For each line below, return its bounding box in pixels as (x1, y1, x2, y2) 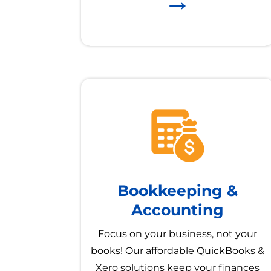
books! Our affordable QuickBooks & (91, 245, 265, 257)
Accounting (131, 201, 224, 220)
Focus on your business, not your (98, 228, 258, 240)
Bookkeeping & (117, 181, 238, 200)
